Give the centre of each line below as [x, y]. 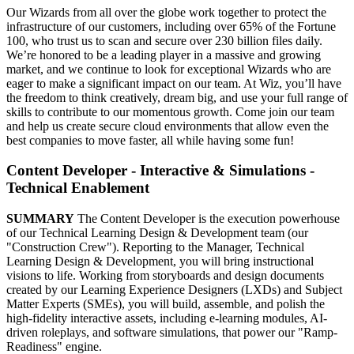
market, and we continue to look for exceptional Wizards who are [169, 69]
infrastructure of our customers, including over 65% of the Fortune [171, 26]
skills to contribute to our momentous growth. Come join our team [170, 111]
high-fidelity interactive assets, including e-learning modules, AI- [167, 318]
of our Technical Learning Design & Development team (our [157, 232]
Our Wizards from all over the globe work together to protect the [166, 12]
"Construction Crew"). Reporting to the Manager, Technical [155, 247]
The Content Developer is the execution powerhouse [207, 218]
